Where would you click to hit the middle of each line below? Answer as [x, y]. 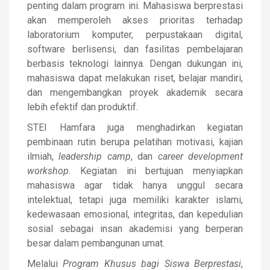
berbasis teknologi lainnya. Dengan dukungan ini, [135, 64]
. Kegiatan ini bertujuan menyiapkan [156, 171]
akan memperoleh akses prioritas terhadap [135, 20]
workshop [48, 171]
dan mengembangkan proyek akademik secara [135, 93]
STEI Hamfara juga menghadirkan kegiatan [135, 127]
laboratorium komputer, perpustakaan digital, [135, 35]
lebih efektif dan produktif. [83, 107]
